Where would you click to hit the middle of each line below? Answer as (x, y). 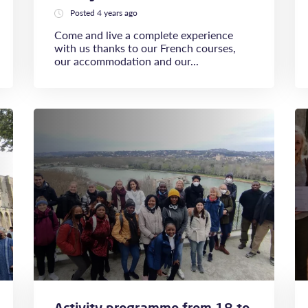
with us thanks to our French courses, (145, 48)
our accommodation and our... (126, 61)
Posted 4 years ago (104, 13)
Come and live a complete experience (144, 35)
